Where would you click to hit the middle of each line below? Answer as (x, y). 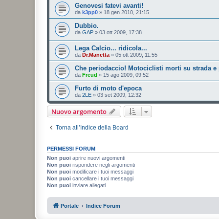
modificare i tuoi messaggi (102, 172)
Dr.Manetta (96, 55)
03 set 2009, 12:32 (119, 95)
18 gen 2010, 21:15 (126, 12)
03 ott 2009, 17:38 (120, 32)
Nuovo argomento (79, 112)
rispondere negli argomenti (103, 165)
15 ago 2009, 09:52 (126, 75)
